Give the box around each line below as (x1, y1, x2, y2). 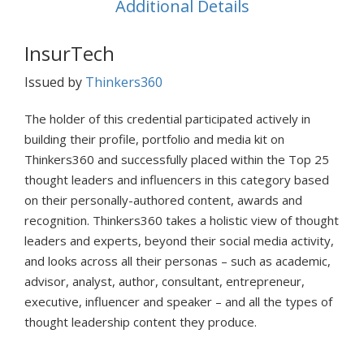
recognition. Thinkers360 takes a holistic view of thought (24, 211, 339, 228)
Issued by (24, 72, 85, 91)
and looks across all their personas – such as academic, (24, 252, 331, 269)
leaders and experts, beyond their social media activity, (24, 232, 334, 249)
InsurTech (24, 39, 115, 67)
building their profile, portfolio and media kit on (24, 130, 284, 147)
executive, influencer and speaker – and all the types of (24, 292, 332, 310)
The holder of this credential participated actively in (24, 110, 310, 127)
